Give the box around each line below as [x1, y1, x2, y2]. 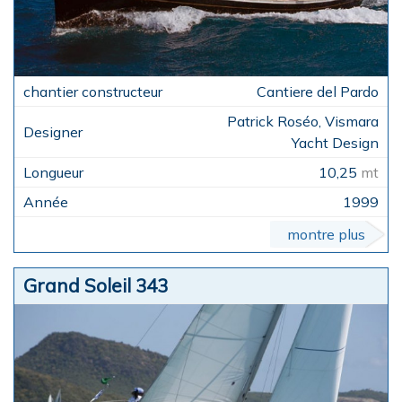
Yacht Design [292, 133, 379, 152]
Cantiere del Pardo [257, 82, 379, 100]
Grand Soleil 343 [23, 273, 168, 297]
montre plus [287, 224, 365, 243]
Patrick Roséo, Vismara [227, 111, 379, 130]
